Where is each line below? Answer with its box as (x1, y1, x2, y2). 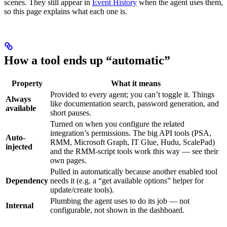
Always (6, 94, 31, 103)
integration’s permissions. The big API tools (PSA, (50, 128, 211, 137)
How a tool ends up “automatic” (4, 54, 170, 67)
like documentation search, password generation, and (50, 99, 219, 108)
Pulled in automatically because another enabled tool (50, 167, 217, 176)
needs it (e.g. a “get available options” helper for (50, 176, 204, 185)
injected (6, 142, 32, 151)
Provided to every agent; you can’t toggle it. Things (50, 90, 214, 99)
